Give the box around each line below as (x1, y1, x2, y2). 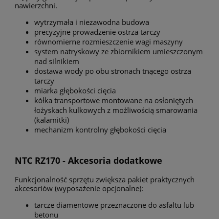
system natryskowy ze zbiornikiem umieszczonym (34, 46, 203, 56)
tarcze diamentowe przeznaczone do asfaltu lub (34, 199, 194, 210)
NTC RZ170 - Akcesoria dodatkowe (15, 154, 162, 167)
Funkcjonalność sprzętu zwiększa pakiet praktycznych (15, 174, 195, 184)
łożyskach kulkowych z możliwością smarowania (34, 105, 197, 115)
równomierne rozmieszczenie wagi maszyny (34, 36, 183, 46)
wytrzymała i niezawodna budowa (34, 17, 149, 27)
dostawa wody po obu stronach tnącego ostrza (34, 66, 191, 76)
